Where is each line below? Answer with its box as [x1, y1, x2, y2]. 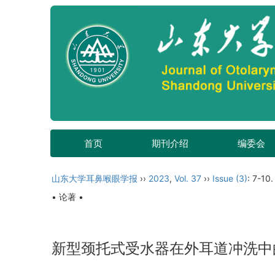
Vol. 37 [174, 173, 201, 184]
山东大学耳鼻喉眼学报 [52, 173, 137, 184]
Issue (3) [212, 173, 247, 184]
